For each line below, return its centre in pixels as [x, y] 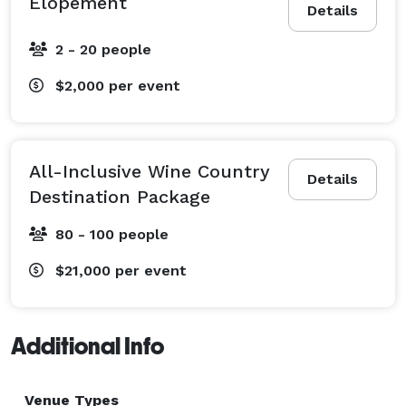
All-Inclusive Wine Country [150, 171]
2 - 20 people [103, 49]
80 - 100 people [112, 234]
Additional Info [87, 346]
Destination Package [120, 196]
